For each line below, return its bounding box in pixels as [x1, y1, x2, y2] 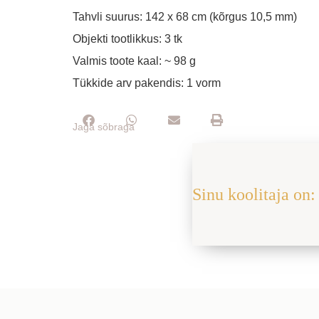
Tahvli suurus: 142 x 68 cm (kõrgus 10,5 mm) [73, 11, 297, 23]
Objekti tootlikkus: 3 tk [73, 33, 182, 45]
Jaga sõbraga [73, 121, 135, 133]
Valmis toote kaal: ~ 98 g [73, 55, 196, 67]
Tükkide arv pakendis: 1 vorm [73, 77, 221, 89]
